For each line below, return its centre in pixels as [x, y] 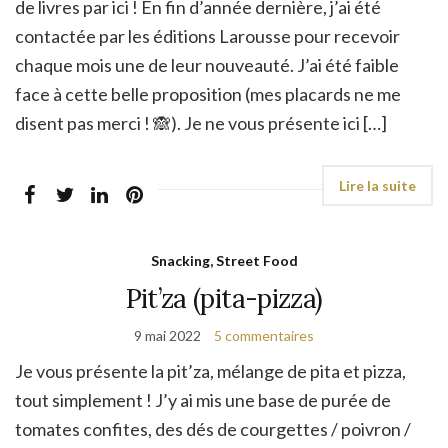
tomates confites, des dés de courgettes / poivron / [213, 428]
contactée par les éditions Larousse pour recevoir [207, 35]
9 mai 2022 [167, 335]
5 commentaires [264, 335]
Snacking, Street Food [224, 260]
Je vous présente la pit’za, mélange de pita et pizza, [210, 370]
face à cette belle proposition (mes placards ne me [208, 93]
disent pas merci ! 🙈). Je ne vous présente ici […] [201, 122]
